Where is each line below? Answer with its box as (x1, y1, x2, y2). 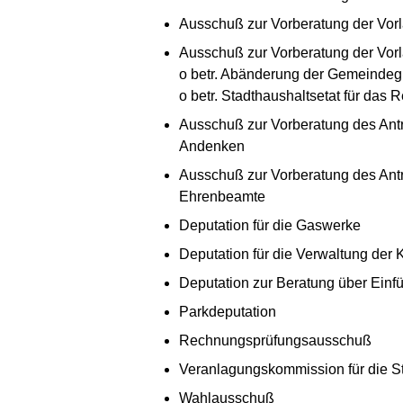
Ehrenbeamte (179, 188, 265, 204)
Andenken (179, 138, 245, 154)
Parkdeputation (179, 303, 276, 319)
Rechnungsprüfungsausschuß (179, 332, 372, 348)
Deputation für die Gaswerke (179, 217, 361, 233)
